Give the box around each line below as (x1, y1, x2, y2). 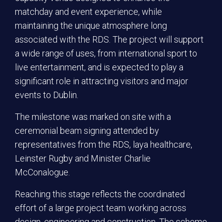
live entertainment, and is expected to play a (15, 62, 183, 72)
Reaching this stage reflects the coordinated (15, 189, 185, 199)
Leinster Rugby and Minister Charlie (15, 153, 151, 164)
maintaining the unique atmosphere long (15, 20, 167, 31)
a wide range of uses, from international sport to (15, 48, 197, 58)
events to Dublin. (15, 90, 78, 100)
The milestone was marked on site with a (15, 111, 171, 122)
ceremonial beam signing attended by (15, 125, 159, 136)
